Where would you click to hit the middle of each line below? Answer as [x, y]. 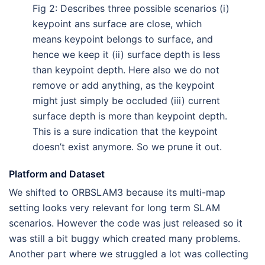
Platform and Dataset [57, 174]
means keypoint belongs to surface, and [123, 39]
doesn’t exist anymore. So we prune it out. [127, 146]
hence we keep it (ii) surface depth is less [126, 54]
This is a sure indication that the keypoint [125, 131]
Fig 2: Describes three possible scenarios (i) [131, 8]
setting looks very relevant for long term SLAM [114, 207]
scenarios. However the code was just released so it [126, 223]
